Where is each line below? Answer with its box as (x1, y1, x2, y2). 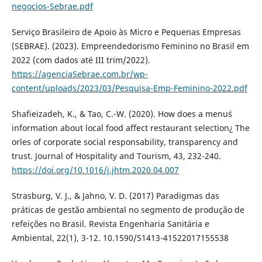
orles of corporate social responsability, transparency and (11, 136, 238, 147)
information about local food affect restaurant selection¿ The (11, 122, 250, 133)
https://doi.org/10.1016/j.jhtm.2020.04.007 (11, 164, 179, 175)
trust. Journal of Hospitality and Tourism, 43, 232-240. (11, 150, 221, 161)
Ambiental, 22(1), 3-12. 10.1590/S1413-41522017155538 (11, 232, 229, 243)
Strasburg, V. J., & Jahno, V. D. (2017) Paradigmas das (11, 189, 219, 201)
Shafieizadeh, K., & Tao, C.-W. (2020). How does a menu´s (11, 108, 232, 119)
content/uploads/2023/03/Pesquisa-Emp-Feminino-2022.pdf (11, 82, 247, 94)
